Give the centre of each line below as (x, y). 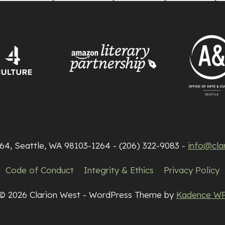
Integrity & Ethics (119, 170)
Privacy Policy (192, 170)
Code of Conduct (39, 170)
